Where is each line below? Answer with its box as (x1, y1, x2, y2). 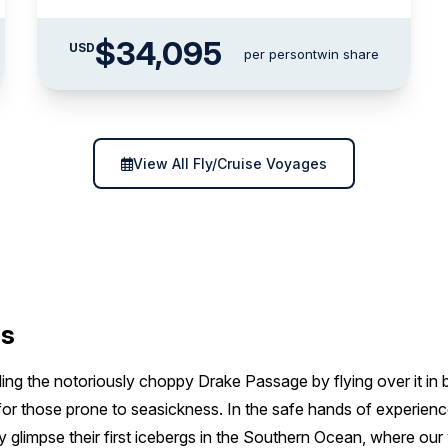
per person (243, 46, 313, 62)
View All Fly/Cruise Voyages (133, 155, 327, 172)
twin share (312, 46, 379, 62)
